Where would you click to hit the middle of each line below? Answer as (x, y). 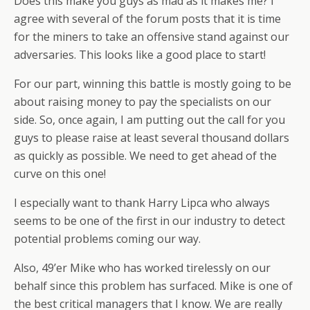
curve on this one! (60, 174)
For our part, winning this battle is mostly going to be (153, 84)
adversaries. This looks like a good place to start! (140, 55)
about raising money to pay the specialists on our (143, 102)
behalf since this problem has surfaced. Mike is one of (153, 286)
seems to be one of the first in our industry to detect (149, 221)
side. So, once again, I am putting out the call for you (149, 120)
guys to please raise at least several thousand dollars (152, 138)
